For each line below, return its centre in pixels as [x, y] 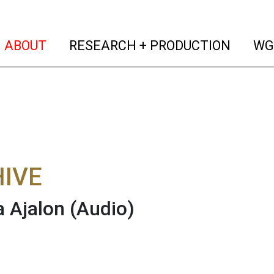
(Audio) [102, 209]
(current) [73, 45]
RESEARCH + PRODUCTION [149, 45]
